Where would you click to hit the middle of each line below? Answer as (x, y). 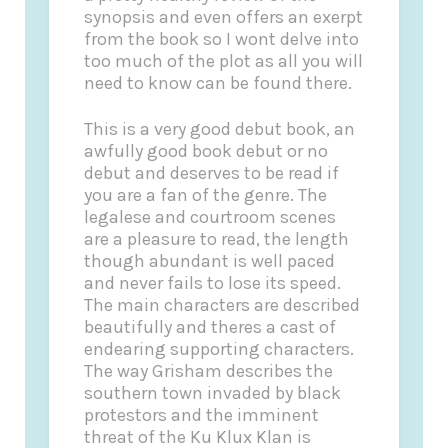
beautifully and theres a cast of (210, 326)
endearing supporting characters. (219, 348)
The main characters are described (222, 304)
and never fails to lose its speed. (213, 282)
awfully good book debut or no (206, 150)
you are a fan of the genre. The (206, 194)
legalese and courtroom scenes (210, 216)
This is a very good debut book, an (220, 128)
